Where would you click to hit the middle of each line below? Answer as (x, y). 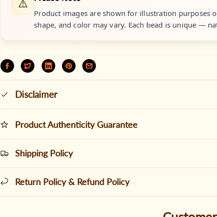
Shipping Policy (44, 153)
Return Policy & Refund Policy (72, 181)
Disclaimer (36, 94)
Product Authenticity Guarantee (77, 124)
